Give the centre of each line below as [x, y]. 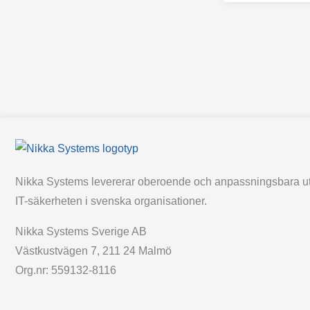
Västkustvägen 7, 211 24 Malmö [93, 250]
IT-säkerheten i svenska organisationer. [111, 201]
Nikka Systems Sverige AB [81, 231]
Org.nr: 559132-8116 [66, 270]
